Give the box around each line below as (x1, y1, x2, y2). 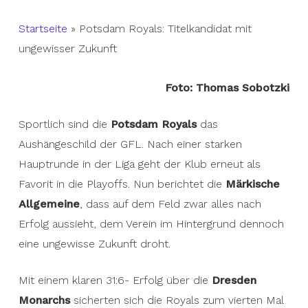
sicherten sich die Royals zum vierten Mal (69, 294, 283, 307)
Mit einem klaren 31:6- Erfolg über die (18, 274, 212, 287)
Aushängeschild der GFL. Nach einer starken (18, 137, 242, 151)
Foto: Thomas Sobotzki (165, 81, 290, 94)
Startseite (18, 22, 67, 35)
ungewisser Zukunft (18, 42, 117, 55)
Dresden (211, 274, 256, 287)
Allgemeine (18, 197, 80, 210)
